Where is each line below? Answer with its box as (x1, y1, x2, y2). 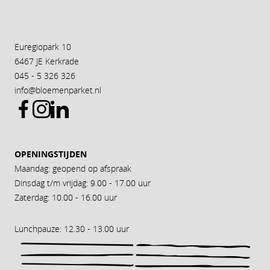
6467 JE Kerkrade (14, 55, 79, 67)
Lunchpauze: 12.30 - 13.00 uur (14, 223, 129, 234)
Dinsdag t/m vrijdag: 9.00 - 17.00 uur (14, 177, 151, 189)
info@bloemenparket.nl (14, 84, 101, 96)
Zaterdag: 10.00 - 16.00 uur (14, 192, 117, 203)
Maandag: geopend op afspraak (14, 163, 131, 174)
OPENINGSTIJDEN (14, 148, 87, 160)
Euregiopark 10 (14, 41, 71, 52)
